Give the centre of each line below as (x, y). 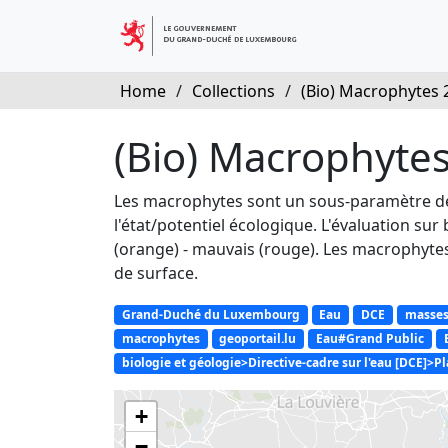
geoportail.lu (258, 339)
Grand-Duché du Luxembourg (210, 314)
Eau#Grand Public (369, 339)
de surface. (156, 273)
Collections (233, 91)
